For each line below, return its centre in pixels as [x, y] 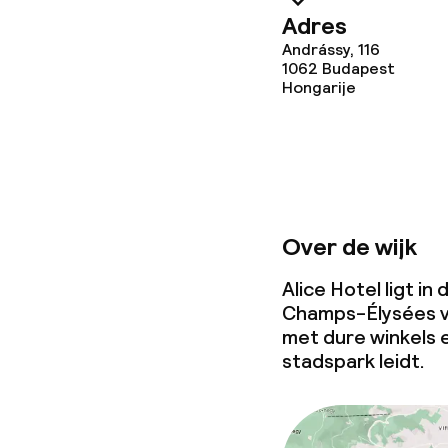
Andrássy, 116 [331, 49]
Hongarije [319, 87]
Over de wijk [349, 246]
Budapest [358, 68]
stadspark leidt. [353, 361]
